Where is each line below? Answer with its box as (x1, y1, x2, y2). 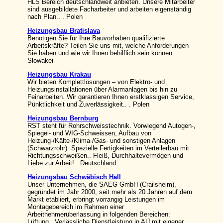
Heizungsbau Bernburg (27, 114, 99, 122)
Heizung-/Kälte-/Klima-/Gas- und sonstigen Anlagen (27, 137, 175, 144)
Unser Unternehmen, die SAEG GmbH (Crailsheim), (27, 181, 176, 188)
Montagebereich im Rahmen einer (27, 203, 124, 211)
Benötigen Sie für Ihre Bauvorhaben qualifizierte (27, 34, 165, 42)
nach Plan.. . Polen (27, 13, 83, 20)
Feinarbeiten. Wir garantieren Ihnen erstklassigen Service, (27, 93, 194, 101)
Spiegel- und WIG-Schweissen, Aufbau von (27, 129, 151, 137)
